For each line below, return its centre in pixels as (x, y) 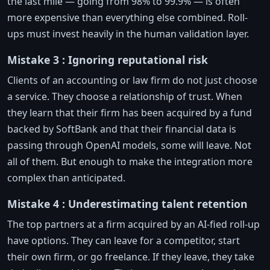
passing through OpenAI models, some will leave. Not (129, 146)
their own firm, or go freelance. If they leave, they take (131, 257)
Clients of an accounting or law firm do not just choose (132, 80)
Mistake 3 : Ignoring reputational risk (108, 60)
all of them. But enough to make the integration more (130, 162)
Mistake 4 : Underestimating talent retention (127, 204)
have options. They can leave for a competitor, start (124, 241)
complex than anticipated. (66, 178)
